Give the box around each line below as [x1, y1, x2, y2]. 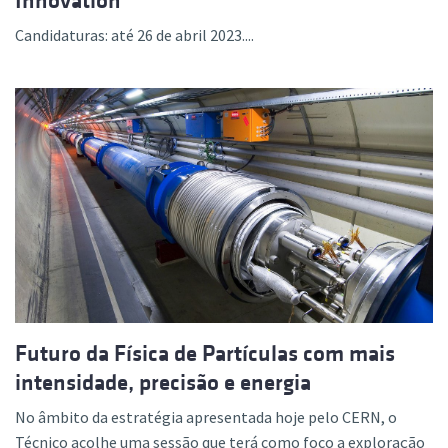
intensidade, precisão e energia [15, 370, 311, 396]
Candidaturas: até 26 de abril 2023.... [15, 25, 254, 46]
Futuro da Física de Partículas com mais [15, 341, 395, 367]
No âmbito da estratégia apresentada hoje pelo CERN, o [15, 407, 397, 428]
